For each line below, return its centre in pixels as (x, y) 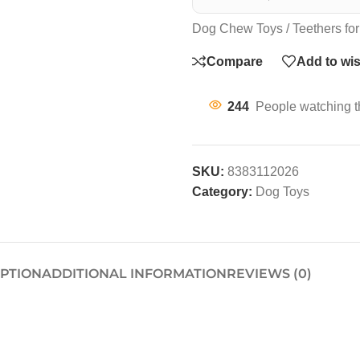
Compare (235, 61)
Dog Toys (282, 192)
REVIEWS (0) (269, 274)
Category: (222, 192)
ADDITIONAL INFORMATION (134, 274)
